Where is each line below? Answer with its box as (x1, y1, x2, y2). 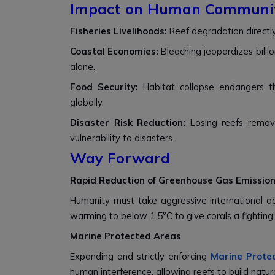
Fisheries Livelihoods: (70, 25, 169, 37)
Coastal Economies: (70, 45, 161, 57)
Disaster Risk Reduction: (70, 117, 190, 128)
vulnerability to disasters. (70, 132, 174, 144)
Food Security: (70, 81, 143, 93)
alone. (70, 61, 95, 72)
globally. (70, 96, 104, 108)
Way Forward (70, 149, 170, 167)
